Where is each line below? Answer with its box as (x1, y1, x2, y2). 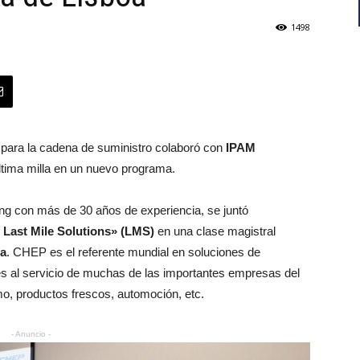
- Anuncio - (10, 329, 51, 339)
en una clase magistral (154, 224, 276, 239)
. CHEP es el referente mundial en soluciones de (6, 245, 260, 260)
